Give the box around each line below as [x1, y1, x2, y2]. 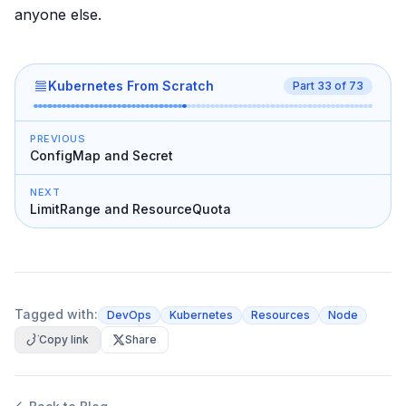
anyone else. [14, 5, 101, 24]
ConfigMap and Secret [30, 148, 173, 163]
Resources [251, 308, 310, 322]
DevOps [107, 308, 151, 322]
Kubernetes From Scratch [48, 78, 214, 93]
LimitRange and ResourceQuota [30, 201, 231, 217]
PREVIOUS [30, 132, 86, 145]
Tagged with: [14, 305, 98, 322]
